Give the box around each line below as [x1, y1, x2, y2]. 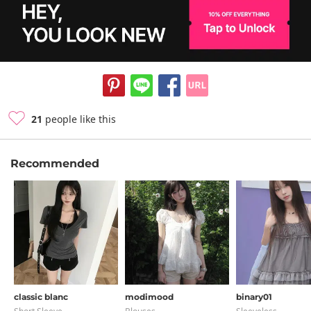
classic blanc [14, 292, 68, 302]
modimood [125, 292, 174, 302]
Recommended [10, 157, 99, 170]
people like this [42, 112, 116, 126]
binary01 [236, 292, 272, 302]
